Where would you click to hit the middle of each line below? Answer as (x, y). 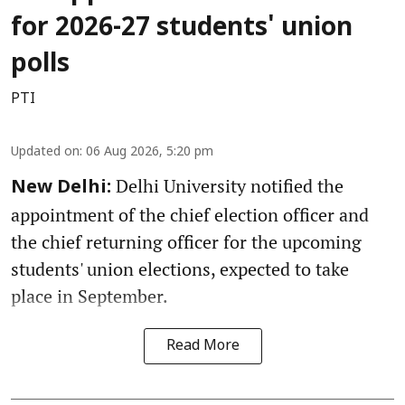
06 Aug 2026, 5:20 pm (150, 152)
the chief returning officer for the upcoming (186, 241)
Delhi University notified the (227, 185)
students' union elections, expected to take (180, 268)
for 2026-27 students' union (182, 28)
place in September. (89, 296)
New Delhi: (61, 188)
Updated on (45, 152)
